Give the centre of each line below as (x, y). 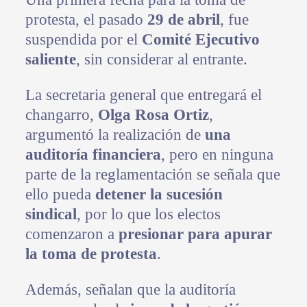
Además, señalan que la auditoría (130, 290)
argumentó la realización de (115, 135)
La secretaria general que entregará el (143, 95)
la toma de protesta (91, 254)
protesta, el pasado (86, 20)
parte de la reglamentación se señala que (152, 175)
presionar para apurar (195, 234)
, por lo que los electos (148, 214)
